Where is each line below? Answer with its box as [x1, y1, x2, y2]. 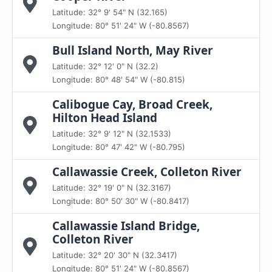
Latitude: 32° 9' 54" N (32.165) [52, 7, 168, 17]
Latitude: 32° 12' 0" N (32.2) [52, 61, 158, 71]
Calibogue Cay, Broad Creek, [52, 97, 212, 112]
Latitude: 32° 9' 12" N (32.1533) [52, 129, 171, 138]
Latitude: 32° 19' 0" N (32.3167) [52, 183, 171, 192]
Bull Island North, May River [52, 42, 213, 58]
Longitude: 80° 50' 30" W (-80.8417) [52, 196, 189, 206]
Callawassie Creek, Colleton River [52, 164, 242, 180]
